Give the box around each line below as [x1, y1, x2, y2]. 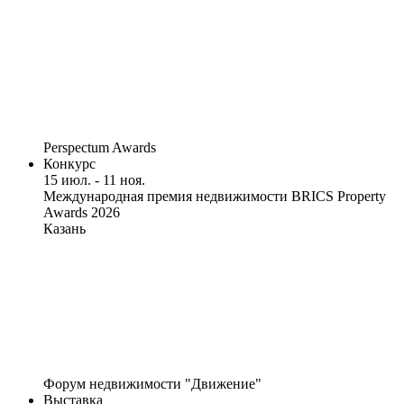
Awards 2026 [43, 205, 120, 221]
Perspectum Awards [43, 140, 156, 156]
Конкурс [43, 156, 96, 172]
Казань [43, 221, 86, 237]
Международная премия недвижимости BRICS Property [43, 188, 386, 205]
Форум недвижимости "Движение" [43, 376, 262, 392]
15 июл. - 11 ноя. [43, 172, 145, 188]
